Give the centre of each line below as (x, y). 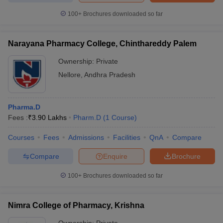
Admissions (86, 137)
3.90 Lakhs (49, 117)
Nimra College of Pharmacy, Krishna (76, 205)
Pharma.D (24, 107)
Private (107, 61)
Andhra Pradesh (110, 75)
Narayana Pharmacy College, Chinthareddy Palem (102, 44)
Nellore (69, 75)
